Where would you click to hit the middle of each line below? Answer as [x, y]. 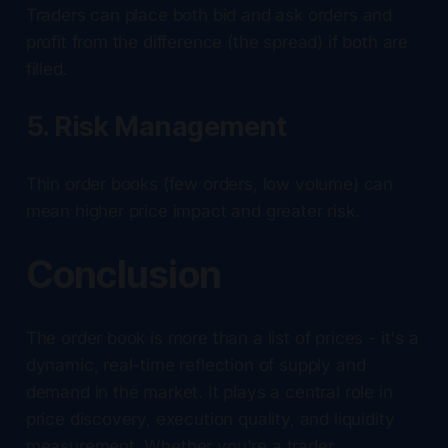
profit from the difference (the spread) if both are [217, 41]
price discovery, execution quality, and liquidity [210, 418]
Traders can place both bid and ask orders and [209, 14]
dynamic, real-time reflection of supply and [195, 364]
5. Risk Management [156, 126]
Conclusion [123, 274]
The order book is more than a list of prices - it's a [222, 337]
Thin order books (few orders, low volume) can [209, 183]
